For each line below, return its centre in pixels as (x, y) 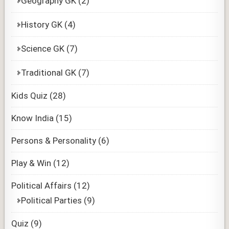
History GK (42, 24)
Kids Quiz (30, 95)
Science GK (43, 48)
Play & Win (31, 163)
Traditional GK (49, 72)
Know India (33, 118)
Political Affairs (42, 185)
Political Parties (52, 200)
